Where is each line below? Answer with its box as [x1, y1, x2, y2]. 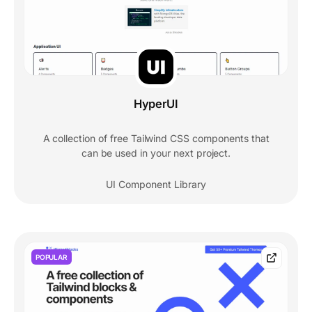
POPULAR [36, 252, 68, 261]
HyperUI [134, 96, 178, 111]
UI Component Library [106, 178, 206, 190]
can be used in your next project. [81, 146, 231, 159]
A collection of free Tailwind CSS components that [42, 132, 270, 144]
